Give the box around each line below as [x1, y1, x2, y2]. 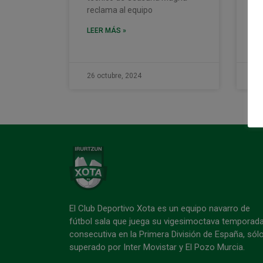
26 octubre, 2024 [86, 71, 141, 80]
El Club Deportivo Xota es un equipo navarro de [69, 203, 250, 214]
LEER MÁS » [86, 26, 126, 35]
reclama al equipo [86, 5, 153, 15]
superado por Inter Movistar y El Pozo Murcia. [69, 241, 245, 252]
